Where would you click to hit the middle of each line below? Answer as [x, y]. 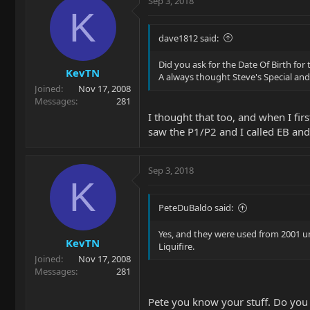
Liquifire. [176, 246]
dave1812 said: [189, 38]
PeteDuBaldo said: [196, 208]
